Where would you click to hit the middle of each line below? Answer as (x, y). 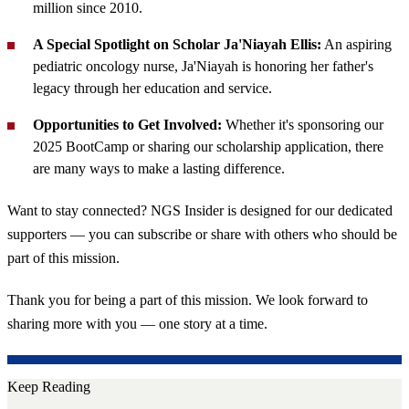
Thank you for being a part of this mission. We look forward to (188, 300)
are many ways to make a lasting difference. (159, 168)
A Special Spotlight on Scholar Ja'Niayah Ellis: (177, 44)
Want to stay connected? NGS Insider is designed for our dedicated (200, 210)
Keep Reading (49, 387)
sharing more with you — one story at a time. (137, 324)
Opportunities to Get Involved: (127, 124)
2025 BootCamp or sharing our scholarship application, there (208, 146)
